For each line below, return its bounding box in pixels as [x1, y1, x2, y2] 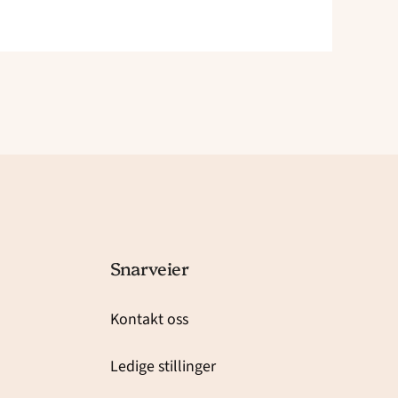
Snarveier [109, 255, 190, 280]
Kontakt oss [109, 308, 188, 331]
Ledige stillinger [109, 354, 216, 378]
